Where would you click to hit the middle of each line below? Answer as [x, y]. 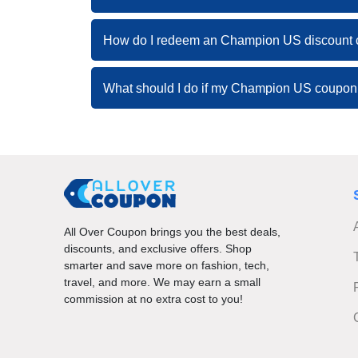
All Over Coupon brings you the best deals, [172, 232]
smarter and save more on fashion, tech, [167, 266]
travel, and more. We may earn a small [162, 282]
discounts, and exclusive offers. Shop [158, 249]
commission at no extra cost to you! [153, 299]
